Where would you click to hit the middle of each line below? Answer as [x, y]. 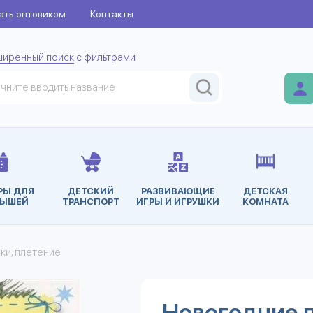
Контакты [112, 14]
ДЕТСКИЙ [90, 191]
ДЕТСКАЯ [265, 191]
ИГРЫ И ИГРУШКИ [178, 202]
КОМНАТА [265, 202]
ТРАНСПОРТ [90, 202]
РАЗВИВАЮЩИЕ [178, 191]
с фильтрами [105, 57]
